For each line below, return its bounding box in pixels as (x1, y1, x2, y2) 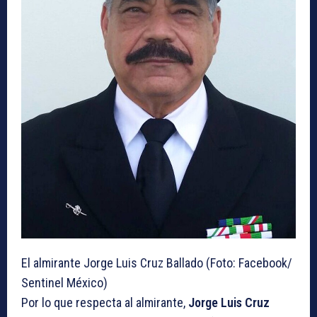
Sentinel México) (21, 275, 108, 290)
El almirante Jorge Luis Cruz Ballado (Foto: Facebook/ (21, 255, 292, 270)
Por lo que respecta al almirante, (21, 294, 188, 310)
